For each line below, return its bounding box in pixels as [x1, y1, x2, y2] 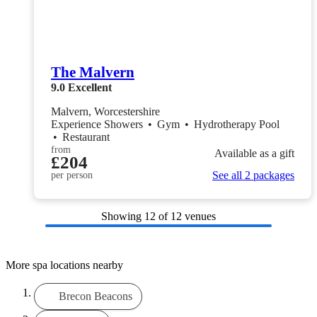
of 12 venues [158, 210, 216, 223]
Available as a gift [214, 146, 294, 159]
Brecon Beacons [58, 289, 132, 302]
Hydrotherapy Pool [194, 118, 282, 131]
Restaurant [62, 131, 110, 144]
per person [51, 170, 93, 181]
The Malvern [51, 64, 134, 81]
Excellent [68, 81, 112, 94]
